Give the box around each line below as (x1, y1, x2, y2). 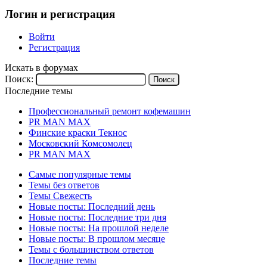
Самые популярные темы (29, 169, 131, 180)
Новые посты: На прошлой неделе (29, 223, 169, 234)
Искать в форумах (5, 63, 78, 73)
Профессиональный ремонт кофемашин (29, 106, 191, 117)
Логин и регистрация (5, 7, 115, 20)
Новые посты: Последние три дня (29, 212, 166, 223)
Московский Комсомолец (29, 138, 132, 149)
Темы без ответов (29, 180, 100, 191)
